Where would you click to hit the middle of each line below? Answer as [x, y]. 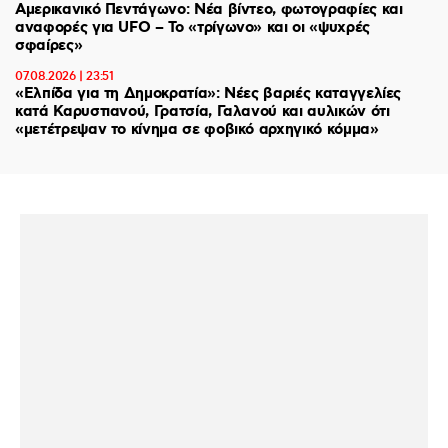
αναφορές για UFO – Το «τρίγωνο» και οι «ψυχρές [192, 28]
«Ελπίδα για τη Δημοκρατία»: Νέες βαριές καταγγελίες [208, 94]
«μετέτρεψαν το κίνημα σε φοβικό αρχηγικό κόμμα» [197, 130]
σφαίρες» [49, 46]
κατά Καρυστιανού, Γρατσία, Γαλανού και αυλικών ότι [202, 112]
